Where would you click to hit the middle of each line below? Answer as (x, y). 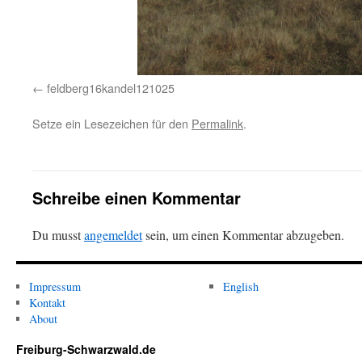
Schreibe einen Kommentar (137, 198)
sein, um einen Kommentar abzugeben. (243, 235)
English (240, 286)
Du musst (58, 235)
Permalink (217, 123)
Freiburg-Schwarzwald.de (86, 349)
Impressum (55, 286)
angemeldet (113, 235)
